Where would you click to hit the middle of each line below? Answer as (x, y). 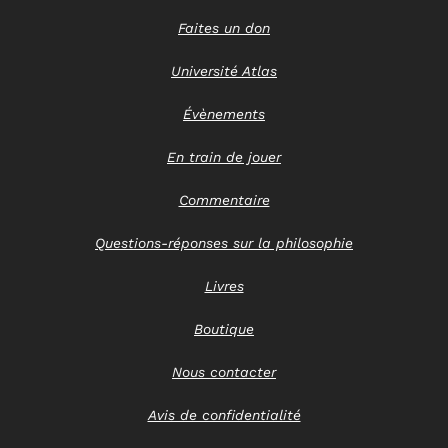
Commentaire (224, 199)
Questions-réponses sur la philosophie (224, 242)
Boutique (224, 328)
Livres (224, 285)
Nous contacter (224, 371)
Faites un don (224, 27)
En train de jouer (224, 156)
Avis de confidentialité (224, 414)
